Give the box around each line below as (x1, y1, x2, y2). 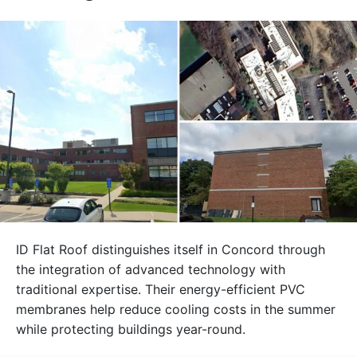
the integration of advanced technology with (16, 261, 285, 277)
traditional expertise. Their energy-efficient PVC (16, 280, 305, 297)
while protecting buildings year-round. (16, 320, 245, 337)
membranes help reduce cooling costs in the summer (16, 300, 335, 317)
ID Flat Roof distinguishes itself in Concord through (16, 241, 325, 257)
